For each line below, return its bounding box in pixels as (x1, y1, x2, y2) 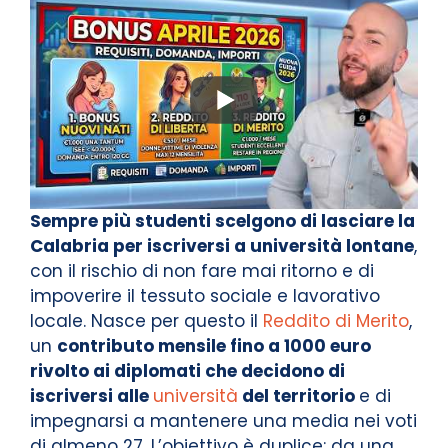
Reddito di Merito (263, 309, 409, 334)
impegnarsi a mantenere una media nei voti (30, 409, 417, 434)
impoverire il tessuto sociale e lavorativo (30, 284, 380, 309)
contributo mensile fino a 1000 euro (57, 334, 371, 359)
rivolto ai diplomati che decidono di (30, 359, 345, 384)
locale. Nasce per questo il (30, 309, 263, 334)
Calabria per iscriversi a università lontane (30, 234, 414, 259)
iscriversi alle (30, 384, 153, 409)
